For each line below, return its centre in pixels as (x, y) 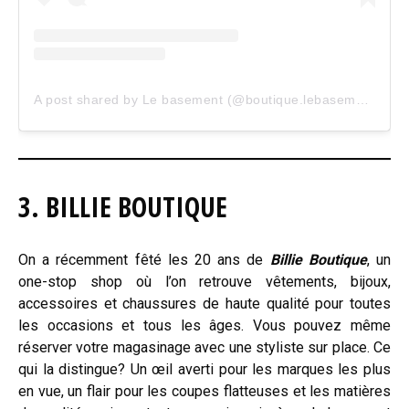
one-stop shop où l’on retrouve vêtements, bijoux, (204, 281)
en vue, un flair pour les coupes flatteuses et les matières (204, 391)
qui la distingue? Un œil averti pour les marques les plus (204, 369)
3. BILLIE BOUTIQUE (123, 206)
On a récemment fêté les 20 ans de (144, 259)
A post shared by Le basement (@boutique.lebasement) (362, 99)
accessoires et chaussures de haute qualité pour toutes (204, 303)
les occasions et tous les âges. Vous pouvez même (204, 325)
